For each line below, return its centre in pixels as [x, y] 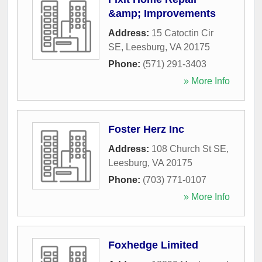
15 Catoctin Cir [182, 33]
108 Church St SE [189, 149]
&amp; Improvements [162, 13]
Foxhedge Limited [153, 245]
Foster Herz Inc [146, 129]
